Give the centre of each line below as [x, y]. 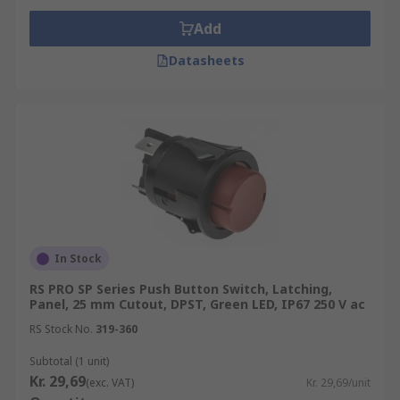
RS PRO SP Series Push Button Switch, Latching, [181, 289]
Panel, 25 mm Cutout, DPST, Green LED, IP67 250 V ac [197, 304]
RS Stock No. [61, 329]
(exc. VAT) [110, 383]
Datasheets [206, 60]
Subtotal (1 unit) [69, 361]
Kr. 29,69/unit [338, 383]
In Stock [78, 258]
